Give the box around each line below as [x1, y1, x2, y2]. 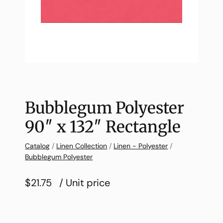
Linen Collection [56, 141, 108, 151]
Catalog [25, 141, 50, 151]
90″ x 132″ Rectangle [25, 117, 181, 137]
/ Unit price [59, 176, 111, 190]
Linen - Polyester [113, 141, 168, 151]
